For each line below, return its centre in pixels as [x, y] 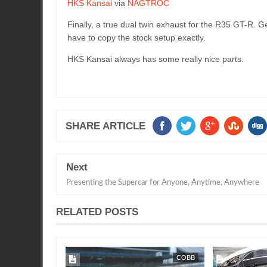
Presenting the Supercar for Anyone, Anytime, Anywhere [163, 183]
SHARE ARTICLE [105, 126]
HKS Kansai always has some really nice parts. [156, 59]
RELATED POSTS [97, 212]
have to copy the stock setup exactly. [136, 38]
